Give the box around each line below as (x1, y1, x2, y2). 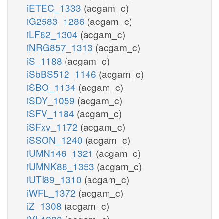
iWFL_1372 (27, 185, 78, 199)
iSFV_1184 (27, 106, 77, 120)
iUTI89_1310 (27, 172, 84, 186)
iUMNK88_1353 (27, 159, 97, 173)
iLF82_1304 (27, 27, 80, 41)
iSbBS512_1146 (27, 66, 99, 80)
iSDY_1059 (27, 93, 77, 107)
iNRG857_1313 (27, 40, 95, 54)
